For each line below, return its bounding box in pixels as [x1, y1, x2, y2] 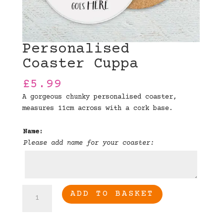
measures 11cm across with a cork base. [22, 104, 173, 112]
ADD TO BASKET [70, 189, 154, 199]
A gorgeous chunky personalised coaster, [22, 93, 177, 101]
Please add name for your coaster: [23, 139, 154, 147]
